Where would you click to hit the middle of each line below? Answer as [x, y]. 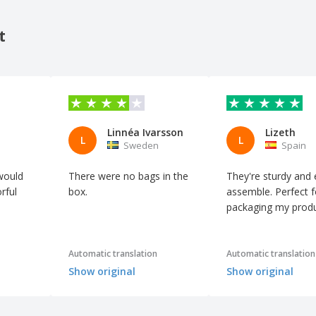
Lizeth [280, 132]
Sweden [141, 145]
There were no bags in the [128, 176]
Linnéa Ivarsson [145, 132]
